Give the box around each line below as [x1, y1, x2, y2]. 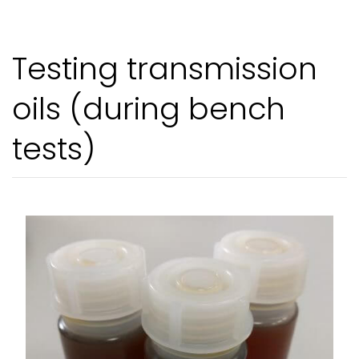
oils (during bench [12, 87, 285, 130]
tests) [12, 127, 95, 170]
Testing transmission [12, 46, 317, 90]
